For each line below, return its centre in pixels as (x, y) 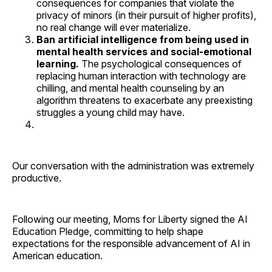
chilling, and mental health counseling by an (130, 88)
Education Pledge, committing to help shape (108, 231)
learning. (58, 63)
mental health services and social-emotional (144, 51)
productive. (38, 178)
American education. (57, 255)
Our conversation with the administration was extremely (133, 165)
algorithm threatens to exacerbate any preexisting (144, 100)
